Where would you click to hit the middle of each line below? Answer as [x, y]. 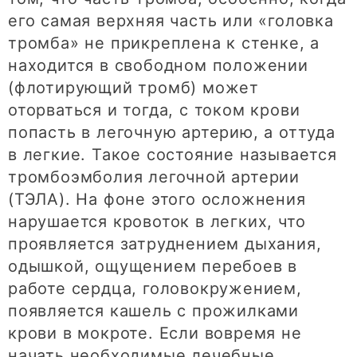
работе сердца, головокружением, [155, 289]
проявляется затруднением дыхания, [165, 244]
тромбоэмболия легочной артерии [154, 177]
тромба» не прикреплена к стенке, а [164, 43]
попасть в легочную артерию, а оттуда [172, 133]
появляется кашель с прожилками [153, 311]
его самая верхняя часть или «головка [171, 21]
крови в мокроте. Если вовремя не [155, 333]
